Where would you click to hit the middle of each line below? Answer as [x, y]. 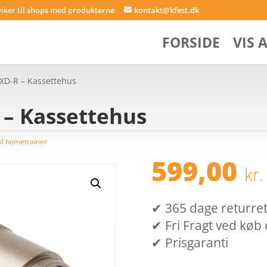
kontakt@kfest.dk [167, 10]
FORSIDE [191, 42]
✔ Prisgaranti [190, 243]
